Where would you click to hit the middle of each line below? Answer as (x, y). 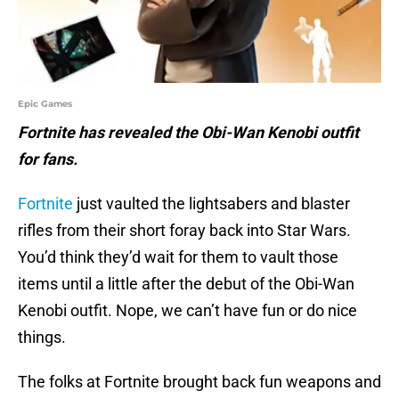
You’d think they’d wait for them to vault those (178, 257)
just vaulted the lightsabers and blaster (212, 204)
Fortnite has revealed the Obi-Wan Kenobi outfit (188, 133)
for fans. (48, 159)
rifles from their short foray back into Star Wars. (184, 231)
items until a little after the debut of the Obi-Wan (186, 284)
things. (42, 338)
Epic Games (45, 104)
